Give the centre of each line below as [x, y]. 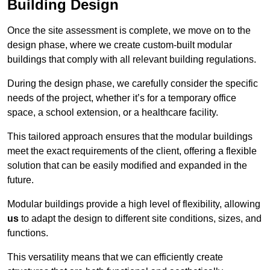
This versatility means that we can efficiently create [115, 257]
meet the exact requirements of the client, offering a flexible [132, 151]
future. [20, 180]
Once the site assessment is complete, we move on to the [129, 31]
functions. [28, 233]
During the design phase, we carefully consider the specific [133, 84]
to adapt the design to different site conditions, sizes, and [140, 219]
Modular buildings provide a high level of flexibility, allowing [134, 204]
